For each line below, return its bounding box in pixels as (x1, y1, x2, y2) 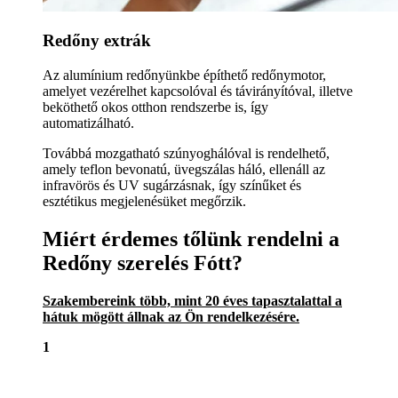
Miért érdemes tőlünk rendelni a (43, 227, 339, 251)
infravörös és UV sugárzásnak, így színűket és (43, 178, 301, 194)
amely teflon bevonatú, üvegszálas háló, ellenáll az (43, 162, 325, 178)
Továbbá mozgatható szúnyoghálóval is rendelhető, (43, 146, 330, 162)
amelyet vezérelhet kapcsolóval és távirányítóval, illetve (43, 84, 353, 99)
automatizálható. (43, 115, 134, 131)
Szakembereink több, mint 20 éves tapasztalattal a (43, 292, 342, 308)
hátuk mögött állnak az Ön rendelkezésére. (43, 308, 299, 324)
